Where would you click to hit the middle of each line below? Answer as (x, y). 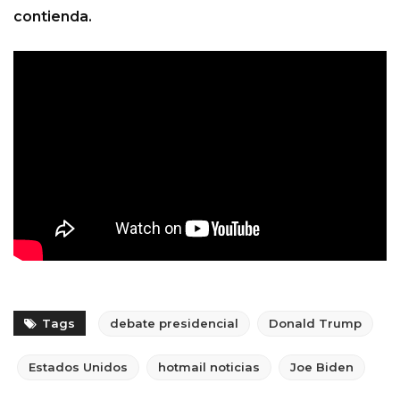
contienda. (53, 17)
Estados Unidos (78, 367)
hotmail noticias (209, 367)
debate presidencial (174, 324)
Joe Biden (322, 367)
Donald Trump (315, 324)
